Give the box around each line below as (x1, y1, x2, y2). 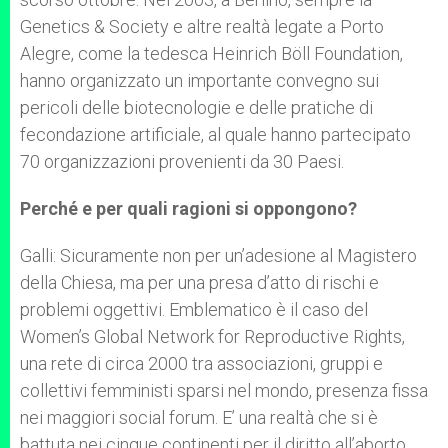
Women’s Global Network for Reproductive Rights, (20, 326, 405, 347)
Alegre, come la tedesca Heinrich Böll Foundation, (20, 43, 403, 64)
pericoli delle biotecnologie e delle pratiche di (20, 97, 373, 118)
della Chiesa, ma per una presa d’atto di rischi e (20, 272, 379, 293)
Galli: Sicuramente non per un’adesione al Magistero (20, 245, 417, 266)
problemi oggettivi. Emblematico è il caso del (20, 299, 368, 320)
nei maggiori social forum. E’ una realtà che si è (20, 407, 378, 428)
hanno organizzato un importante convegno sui (20, 70, 379, 91)
